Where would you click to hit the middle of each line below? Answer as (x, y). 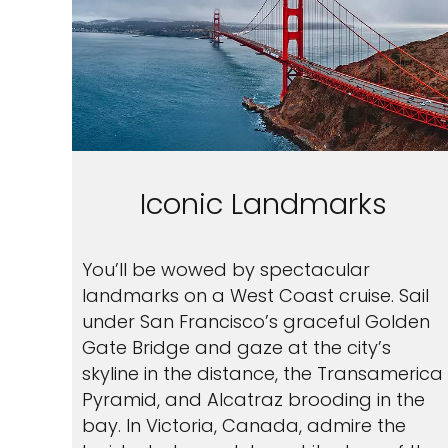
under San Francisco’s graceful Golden (256, 321)
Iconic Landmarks (264, 204)
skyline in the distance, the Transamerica (262, 373)
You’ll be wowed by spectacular (226, 269)
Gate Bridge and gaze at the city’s (236, 347)
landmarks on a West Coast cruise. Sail (255, 295)
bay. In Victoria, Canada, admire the (244, 425)
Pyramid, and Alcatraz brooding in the (253, 399)
